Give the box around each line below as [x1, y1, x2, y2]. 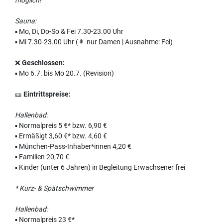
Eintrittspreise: [23, 90, 71, 98]
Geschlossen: [22, 58, 65, 67]
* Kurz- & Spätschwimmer [15, 184, 94, 192]
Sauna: [15, 16, 36, 25]
